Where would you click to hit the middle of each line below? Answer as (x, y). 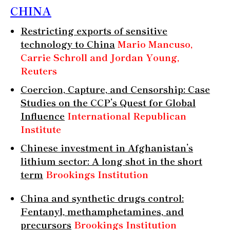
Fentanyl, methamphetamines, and (102, 211)
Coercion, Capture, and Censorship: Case (115, 89)
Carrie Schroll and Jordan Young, (100, 57)
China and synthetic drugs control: (102, 197)
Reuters (39, 70)
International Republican (127, 115)
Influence (43, 115)
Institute (41, 129)
